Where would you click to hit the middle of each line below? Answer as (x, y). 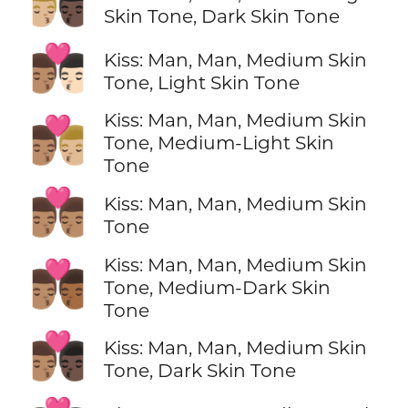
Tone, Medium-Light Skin (219, 143)
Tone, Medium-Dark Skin (217, 287)
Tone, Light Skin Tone (201, 82)
